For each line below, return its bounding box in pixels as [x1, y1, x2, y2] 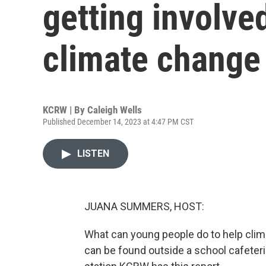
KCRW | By [43, 104, 87, 116]
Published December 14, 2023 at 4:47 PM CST [43, 117, 194, 126]
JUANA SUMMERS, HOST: [84, 200, 204, 213]
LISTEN [77, 148, 109, 159]
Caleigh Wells [87, 104, 142, 116]
